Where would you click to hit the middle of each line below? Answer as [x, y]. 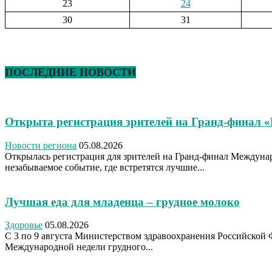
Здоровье [24, 225]
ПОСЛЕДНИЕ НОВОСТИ [70, 72]
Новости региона [41, 146]
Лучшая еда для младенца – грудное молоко [122, 202]
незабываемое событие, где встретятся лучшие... [105, 168]
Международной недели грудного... [79, 247]
